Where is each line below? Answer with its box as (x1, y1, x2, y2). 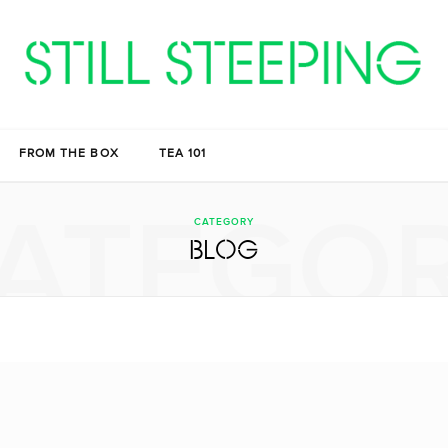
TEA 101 (158, 147, 207, 164)
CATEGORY (194, 216, 254, 228)
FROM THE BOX (18, 147, 119, 164)
